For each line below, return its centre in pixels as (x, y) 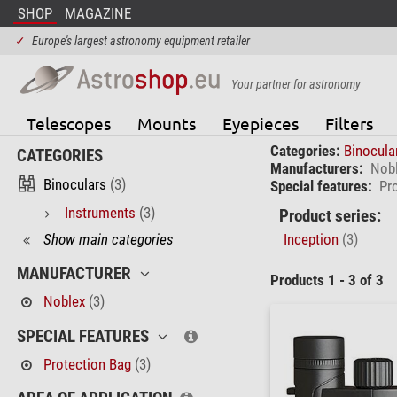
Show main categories (108, 239)
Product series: (330, 216)
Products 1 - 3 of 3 (327, 280)
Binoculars (74, 185)
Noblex (64, 302)
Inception (312, 239)
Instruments (100, 212)
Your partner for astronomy (296, 84)
